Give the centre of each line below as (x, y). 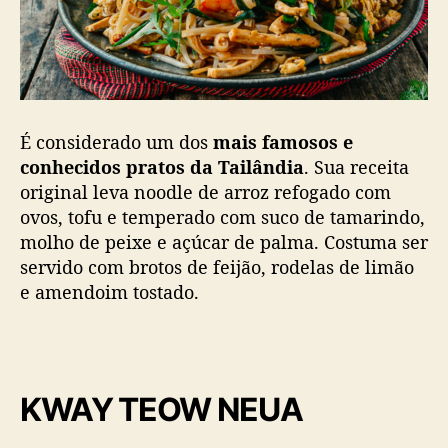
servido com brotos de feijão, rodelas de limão (217, 267)
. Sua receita (356, 167)
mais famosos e (283, 142)
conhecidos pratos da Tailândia (162, 167)
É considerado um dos (116, 142)
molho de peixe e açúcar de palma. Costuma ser (224, 242)
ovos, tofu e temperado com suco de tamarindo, (222, 217)
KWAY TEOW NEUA (161, 409)
